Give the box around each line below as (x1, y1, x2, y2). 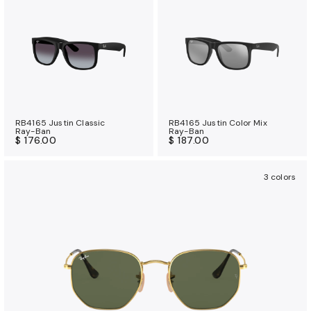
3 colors (263, 171, 296, 183)
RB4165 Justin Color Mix (169, 117, 267, 128)
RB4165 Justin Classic (15, 117, 106, 128)
